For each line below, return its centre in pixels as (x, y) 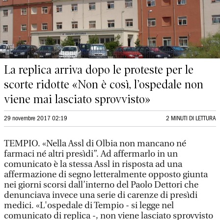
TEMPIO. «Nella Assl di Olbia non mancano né (95, 144)
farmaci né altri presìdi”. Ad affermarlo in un (91, 154)
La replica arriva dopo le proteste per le (99, 70)
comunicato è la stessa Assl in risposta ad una (93, 164)
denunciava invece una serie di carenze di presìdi (101, 195)
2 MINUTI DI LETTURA (191, 119)
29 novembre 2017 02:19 (36, 119)
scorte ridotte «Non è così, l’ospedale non (104, 84)
